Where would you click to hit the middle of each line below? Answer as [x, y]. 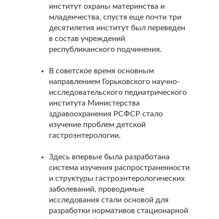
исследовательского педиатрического [118, 92]
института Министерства [94, 103]
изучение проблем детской [97, 125]
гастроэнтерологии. [85, 135]
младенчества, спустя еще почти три [115, 17]
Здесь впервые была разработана [109, 157]
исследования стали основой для [109, 200]
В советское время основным [101, 71]
